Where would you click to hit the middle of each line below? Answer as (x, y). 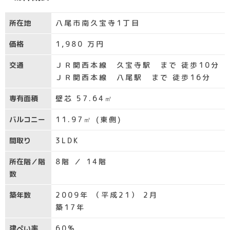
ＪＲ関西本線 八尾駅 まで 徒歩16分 (133, 77)
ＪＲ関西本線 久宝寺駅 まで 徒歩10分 (138, 65)
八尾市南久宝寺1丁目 (98, 23)
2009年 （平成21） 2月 (107, 195)
